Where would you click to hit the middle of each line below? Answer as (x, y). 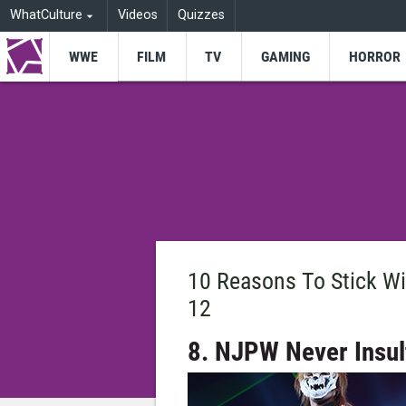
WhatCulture (46, 15)
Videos (137, 15)
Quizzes (202, 15)
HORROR (374, 56)
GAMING (285, 56)
